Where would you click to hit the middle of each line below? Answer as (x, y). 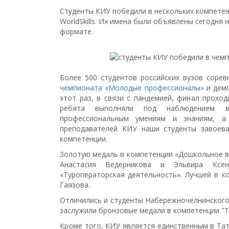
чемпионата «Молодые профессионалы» (132, 88)
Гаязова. (75, 185)
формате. (76, 31)
